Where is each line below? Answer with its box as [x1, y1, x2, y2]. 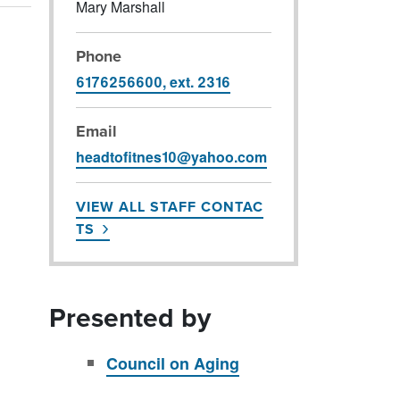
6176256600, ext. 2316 [75, 71, 230, 92]
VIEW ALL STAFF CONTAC [75, 196, 263, 217]
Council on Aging [106, 351, 239, 375]
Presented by [49, 297, 211, 337]
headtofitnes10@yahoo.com [75, 146, 267, 167]
